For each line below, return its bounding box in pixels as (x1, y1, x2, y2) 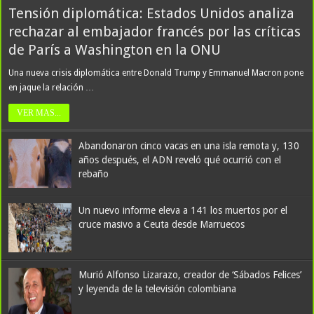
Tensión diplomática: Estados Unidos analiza (8, 5, 295, 22)
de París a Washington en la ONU (8, 41, 221, 58)
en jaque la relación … (8, 83, 95, 93)
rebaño (78, 168, 109, 179)
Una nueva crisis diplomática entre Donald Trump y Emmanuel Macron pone (8, 68, 304, 78)
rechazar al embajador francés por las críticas (8, 23, 301, 40)
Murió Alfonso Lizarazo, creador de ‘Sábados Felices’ (78, 269, 302, 280)
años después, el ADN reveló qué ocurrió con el (78, 154, 282, 165)
